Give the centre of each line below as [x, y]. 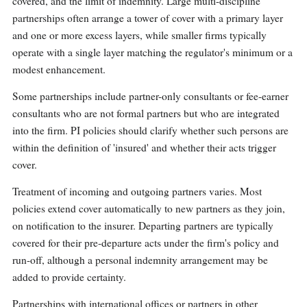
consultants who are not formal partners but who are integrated [146, 113]
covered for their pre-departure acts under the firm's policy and [146, 243]
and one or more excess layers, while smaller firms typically [139, 35]
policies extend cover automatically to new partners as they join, [149, 209]
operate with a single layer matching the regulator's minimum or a [152, 52]
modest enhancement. [59, 70]
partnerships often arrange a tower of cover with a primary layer [148, 18]
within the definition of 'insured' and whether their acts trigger [144, 148]
